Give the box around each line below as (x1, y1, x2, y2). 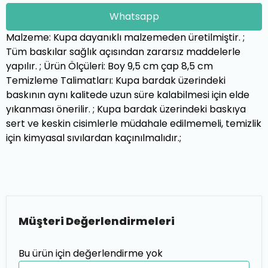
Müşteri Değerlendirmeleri (19, 214, 175, 229)
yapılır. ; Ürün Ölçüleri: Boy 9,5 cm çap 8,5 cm (6, 59, 213, 73)
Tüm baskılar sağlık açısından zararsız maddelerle (6, 45, 240, 59)
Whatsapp (109, 10, 159, 23)
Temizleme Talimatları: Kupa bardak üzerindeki (6, 74, 226, 87)
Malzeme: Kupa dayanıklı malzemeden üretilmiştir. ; (6, 31, 245, 44)
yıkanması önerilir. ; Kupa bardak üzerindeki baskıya (6, 102, 246, 116)
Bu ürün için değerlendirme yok (19, 246, 163, 260)
